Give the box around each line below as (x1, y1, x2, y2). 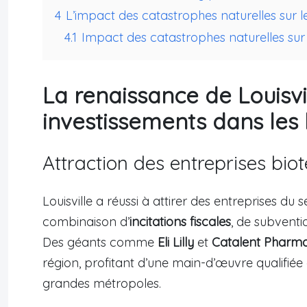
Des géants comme (42, 234, 158, 251)
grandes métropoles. (42, 275, 161, 292)
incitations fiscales (130, 214, 231, 230)
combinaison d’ (42, 214, 130, 230)
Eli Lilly (158, 234, 194, 251)
